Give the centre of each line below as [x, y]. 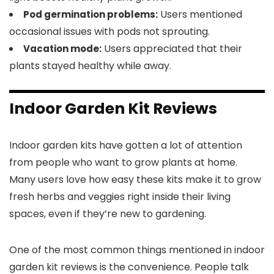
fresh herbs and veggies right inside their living [120, 197]
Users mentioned [200, 14]
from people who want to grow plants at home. [123, 162]
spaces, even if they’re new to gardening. [108, 214]
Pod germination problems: [91, 14]
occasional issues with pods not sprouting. [109, 31]
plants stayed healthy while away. [90, 66]
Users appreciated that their [172, 49]
